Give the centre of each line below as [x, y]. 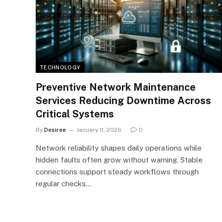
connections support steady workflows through [117, 171]
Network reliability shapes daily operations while [119, 148]
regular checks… [63, 183]
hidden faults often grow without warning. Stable [119, 160]
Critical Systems [75, 114]
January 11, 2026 [99, 130]
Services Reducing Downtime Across [123, 100]
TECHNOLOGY [60, 67]
